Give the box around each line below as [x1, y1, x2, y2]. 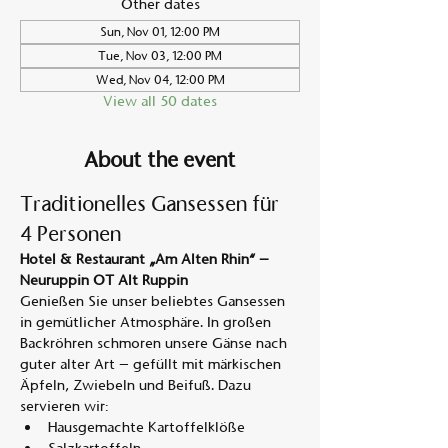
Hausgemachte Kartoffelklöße [48, 418, 245, 436]
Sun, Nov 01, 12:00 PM [100, 24, 220, 39]
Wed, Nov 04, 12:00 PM [95, 72, 225, 87]
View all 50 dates [103, 92, 217, 110]
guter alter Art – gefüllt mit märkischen [20, 355, 285, 373]
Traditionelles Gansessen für [20, 191, 284, 217]
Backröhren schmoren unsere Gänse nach [20, 334, 291, 352]
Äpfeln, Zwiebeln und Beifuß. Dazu [20, 376, 255, 394]
